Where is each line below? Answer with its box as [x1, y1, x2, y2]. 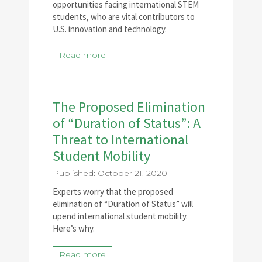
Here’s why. [53, 223, 95, 234]
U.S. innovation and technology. [53, 23, 167, 35]
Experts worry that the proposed [53, 186, 173, 197]
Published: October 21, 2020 [53, 168, 167, 178]
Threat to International [53, 130, 188, 149]
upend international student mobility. [53, 211, 188, 222]
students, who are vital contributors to [53, 11, 195, 22]
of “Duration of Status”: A [53, 114, 201, 132]
